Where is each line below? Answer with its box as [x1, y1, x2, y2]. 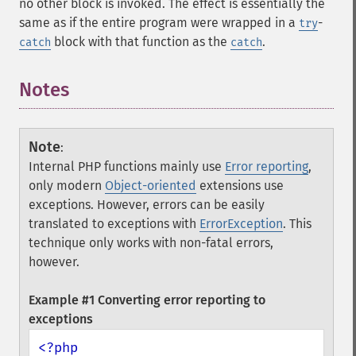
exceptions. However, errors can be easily [29, 197, 265, 212]
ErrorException [199, 216, 283, 231]
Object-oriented [105, 178, 196, 193]
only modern [29, 178, 105, 193]
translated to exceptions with [29, 216, 199, 231]
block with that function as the [51, 34, 230, 49]
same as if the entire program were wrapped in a [19, 15, 299, 30]
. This [283, 216, 311, 231]
